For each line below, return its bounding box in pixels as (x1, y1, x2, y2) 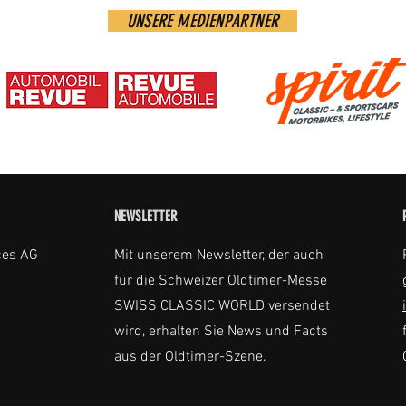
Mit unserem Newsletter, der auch (114, 246, 324, 265)
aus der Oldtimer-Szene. (114, 348, 266, 366)
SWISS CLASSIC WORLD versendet (114, 297, 330, 315)
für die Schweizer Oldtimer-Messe (114, 272, 327, 290)
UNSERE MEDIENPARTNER (108, 10, 297, 32)
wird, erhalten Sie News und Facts (114, 323, 328, 341)
